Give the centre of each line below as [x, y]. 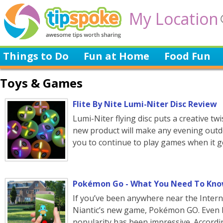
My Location [174, 19]
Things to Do [36, 56]
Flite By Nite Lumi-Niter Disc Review [145, 104]
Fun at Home [116, 56]
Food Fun [187, 56]
